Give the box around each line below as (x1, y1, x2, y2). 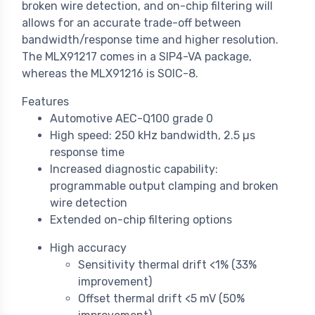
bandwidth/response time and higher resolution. (22, 33, 278, 47)
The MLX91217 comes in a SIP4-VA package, (22, 50, 252, 64)
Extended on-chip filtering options (50, 213, 232, 227)
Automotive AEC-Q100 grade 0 (50, 112, 213, 126)
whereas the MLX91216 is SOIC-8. (22, 67, 198, 81)
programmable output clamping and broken (50, 179, 278, 193)
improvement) (78, 275, 152, 289)
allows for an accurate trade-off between (22, 16, 241, 30)
